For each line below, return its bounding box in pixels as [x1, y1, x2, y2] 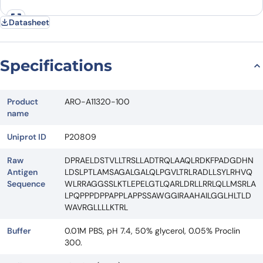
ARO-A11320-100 [65, 96, 130, 107]
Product [7, 96, 38, 107]
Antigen [7, 166, 38, 177]
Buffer [7, 225, 31, 236]
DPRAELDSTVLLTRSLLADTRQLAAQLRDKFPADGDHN [65, 154, 254, 166]
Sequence [7, 178, 45, 189]
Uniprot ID [7, 131, 46, 142]
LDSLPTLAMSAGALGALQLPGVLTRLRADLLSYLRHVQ [65, 166, 252, 177]
